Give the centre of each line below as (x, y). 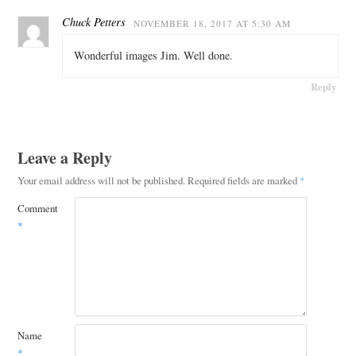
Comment (37, 208)
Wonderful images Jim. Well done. (153, 56)
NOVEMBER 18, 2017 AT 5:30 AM (212, 23)
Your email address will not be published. (101, 180)
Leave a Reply (64, 157)
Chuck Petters (93, 21)
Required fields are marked (243, 180)
